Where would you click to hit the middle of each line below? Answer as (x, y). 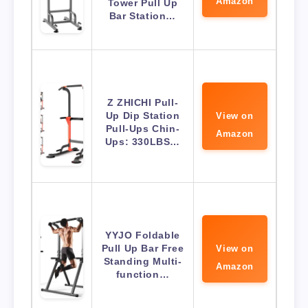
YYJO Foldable (143, 235)
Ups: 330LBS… (143, 142)
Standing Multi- (143, 262)
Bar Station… (143, 16)
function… (143, 275)
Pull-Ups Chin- (143, 129)
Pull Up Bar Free (143, 249)
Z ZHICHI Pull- (143, 103)
